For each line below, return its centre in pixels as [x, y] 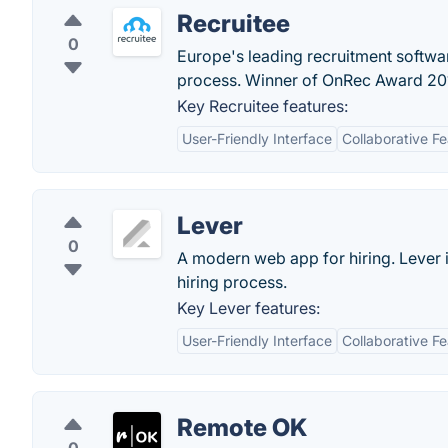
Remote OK [242, 427]
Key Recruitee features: [262, 106]
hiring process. [232, 282]
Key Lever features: [248, 308]
